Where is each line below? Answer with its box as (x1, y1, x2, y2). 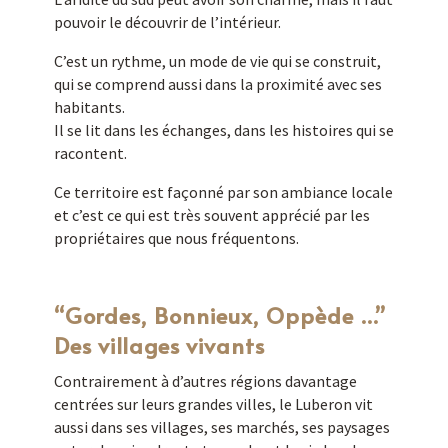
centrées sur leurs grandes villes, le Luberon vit (53, 393, 373, 414)
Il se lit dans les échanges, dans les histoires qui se (53, 119, 394, 140)
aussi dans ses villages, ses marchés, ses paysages (53, 416, 390, 437)
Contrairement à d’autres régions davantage (53, 370, 357, 391)
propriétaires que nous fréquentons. (53, 227, 299, 248)
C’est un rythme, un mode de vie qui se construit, (53, 50, 381, 71)
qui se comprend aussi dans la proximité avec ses (53, 73, 382, 94)
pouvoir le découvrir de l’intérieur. (53, 11, 281, 32)
